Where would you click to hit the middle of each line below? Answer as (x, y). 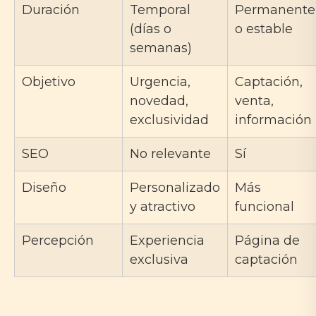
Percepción (58, 241)
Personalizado (175, 188)
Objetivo (49, 82)
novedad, (159, 101)
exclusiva (159, 260)
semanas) (161, 48)
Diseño (44, 188)
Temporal (160, 10)
